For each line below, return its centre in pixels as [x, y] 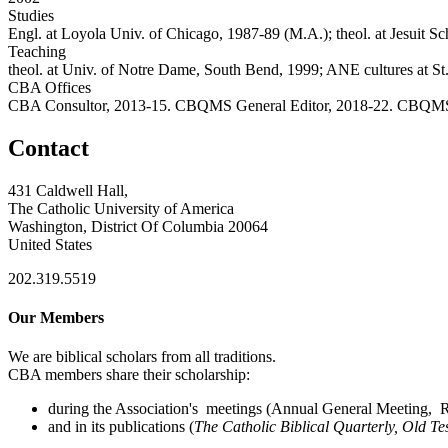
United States [50, 244]
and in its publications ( [121, 427]
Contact [48, 148]
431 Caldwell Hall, [68, 190]
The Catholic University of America [121, 208]
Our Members [56, 318]
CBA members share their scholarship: [129, 375]
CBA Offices [49, 88]
